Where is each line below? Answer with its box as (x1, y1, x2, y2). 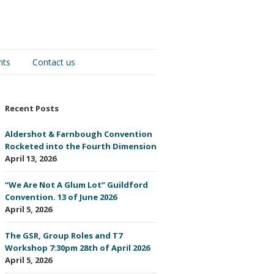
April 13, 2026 (5, 153, 56, 164)
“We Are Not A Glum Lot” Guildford (5, 179, 148, 190)
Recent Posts (5, 103, 59, 114)
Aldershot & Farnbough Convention (5, 128, 152, 139)
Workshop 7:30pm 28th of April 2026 (5, 242, 150, 253)
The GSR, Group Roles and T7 (5, 230, 122, 241)
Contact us (32, 56, 75, 68)
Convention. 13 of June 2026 (5, 191, 117, 202)
